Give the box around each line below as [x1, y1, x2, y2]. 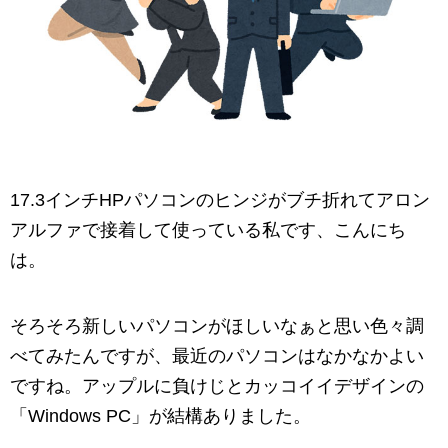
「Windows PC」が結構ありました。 [10, 406, 311, 426]
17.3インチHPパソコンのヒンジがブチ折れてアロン [10, 190, 430, 210]
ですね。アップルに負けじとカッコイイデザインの [10, 376, 424, 396]
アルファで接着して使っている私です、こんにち [10, 220, 406, 240]
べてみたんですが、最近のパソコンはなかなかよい [10, 346, 424, 366]
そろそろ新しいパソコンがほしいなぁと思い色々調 [10, 316, 424, 336]
